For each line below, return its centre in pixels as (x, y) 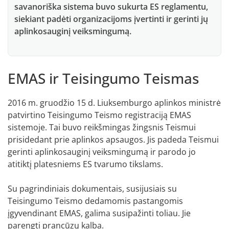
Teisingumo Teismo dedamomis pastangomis (95, 201)
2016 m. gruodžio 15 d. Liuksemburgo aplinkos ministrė (114, 102)
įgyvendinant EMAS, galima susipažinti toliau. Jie (99, 213)
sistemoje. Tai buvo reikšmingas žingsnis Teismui (102, 127)
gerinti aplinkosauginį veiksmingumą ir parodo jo (102, 152)
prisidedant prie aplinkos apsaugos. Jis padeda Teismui (113, 139)
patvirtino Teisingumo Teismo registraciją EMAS (99, 115)
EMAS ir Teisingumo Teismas (104, 78)
